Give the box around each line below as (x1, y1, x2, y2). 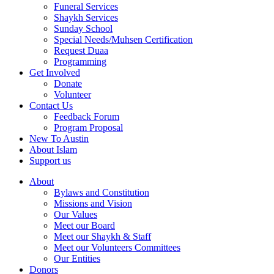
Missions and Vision (54, 198, 132, 209)
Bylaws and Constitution (54, 187, 149, 198)
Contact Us (29, 100, 73, 111)
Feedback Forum (54, 111, 119, 122)
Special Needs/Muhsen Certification (54, 34, 193, 45)
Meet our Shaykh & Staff (54, 231, 151, 242)
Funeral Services (54, 1, 118, 12)
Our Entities (54, 253, 100, 264)
